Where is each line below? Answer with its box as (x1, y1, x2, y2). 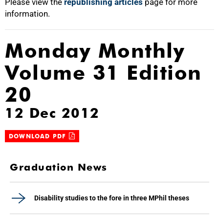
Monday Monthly (5, 39, 185, 63)
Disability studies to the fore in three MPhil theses (34, 194, 189, 202)
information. (5, 9, 50, 19)
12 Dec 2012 (5, 105, 100, 121)
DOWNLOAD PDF (9, 132, 69, 140)
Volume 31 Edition (5, 61, 202, 85)
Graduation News (10, 161, 108, 173)
